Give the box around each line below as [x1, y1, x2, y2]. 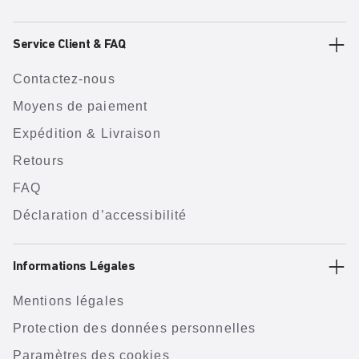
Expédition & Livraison [13, 127, 161, 141]
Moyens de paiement [13, 99, 148, 114]
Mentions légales [13, 294, 124, 309]
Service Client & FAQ [13, 38, 126, 52]
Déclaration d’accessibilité [13, 208, 188, 223]
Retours [13, 154, 64, 168]
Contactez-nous [13, 72, 115, 87]
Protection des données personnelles [13, 321, 256, 336]
